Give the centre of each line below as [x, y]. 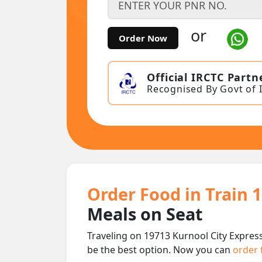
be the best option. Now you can [160, 249]
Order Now [143, 38]
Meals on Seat [145, 213]
